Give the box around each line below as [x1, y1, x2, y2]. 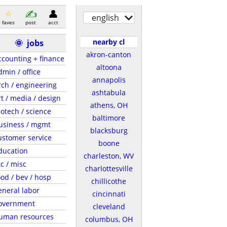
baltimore [92, 113, 125, 123]
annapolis [92, 75, 126, 85]
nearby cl [93, 37, 125, 47]
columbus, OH [85, 214, 133, 224]
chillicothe [91, 176, 126, 186]
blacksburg [90, 126, 128, 135]
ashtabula [92, 88, 126, 97]
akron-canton [86, 50, 131, 59]
